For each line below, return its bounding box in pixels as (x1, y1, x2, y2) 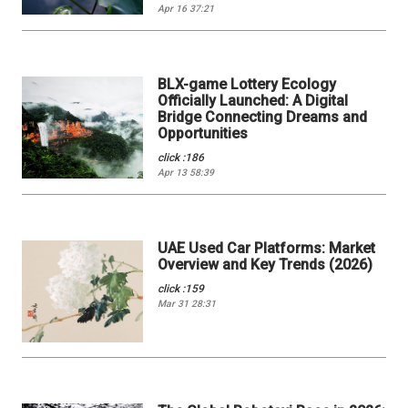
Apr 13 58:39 (158, 166, 215, 178)
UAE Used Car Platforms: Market (158, 239, 376, 257)
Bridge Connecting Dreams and (158, 107, 368, 126)
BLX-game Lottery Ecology (158, 75, 337, 93)
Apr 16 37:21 (158, 2, 215, 15)
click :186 (158, 150, 205, 164)
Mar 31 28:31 (158, 297, 217, 310)
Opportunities (158, 124, 249, 142)
